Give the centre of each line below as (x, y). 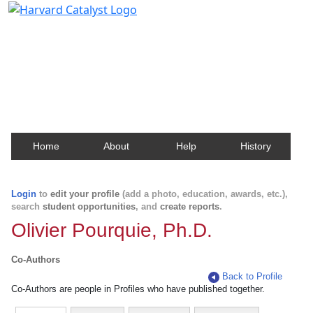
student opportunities (89, 206)
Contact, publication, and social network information (156, 52)
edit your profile (85, 194)
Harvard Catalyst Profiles (97, 31)
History (256, 146)
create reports (190, 206)
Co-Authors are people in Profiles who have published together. (138, 289)
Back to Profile (253, 276)
